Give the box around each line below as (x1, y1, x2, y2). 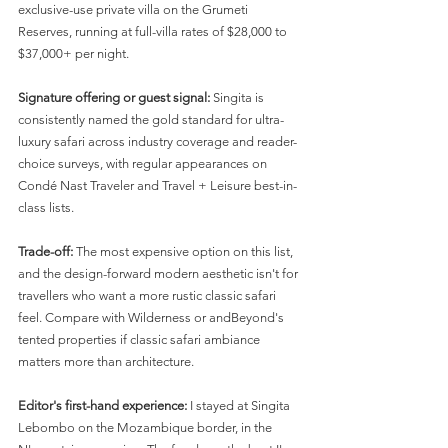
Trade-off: (18, 243, 73, 259)
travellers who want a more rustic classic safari (18, 287, 279, 303)
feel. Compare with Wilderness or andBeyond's (18, 309, 287, 325)
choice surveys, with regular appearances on (18, 155, 270, 171)
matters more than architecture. (18, 353, 194, 369)
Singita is (210, 89, 267, 105)
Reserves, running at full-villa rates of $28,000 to (18, 23, 290, 39)
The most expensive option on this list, (73, 243, 296, 259)
